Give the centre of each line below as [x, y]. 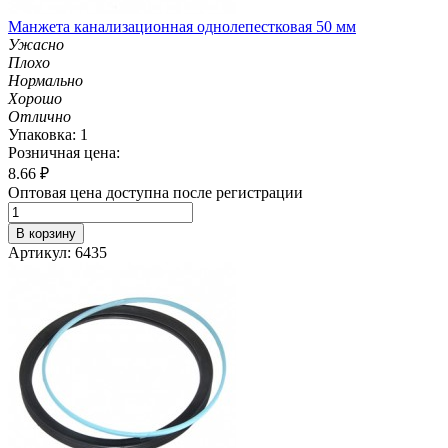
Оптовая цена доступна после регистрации [155, 192]
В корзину [46, 233]
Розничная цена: [64, 152]
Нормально [45, 80]
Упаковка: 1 [48, 134]
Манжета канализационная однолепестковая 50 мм [182, 26]
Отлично [39, 116]
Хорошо [35, 98]
